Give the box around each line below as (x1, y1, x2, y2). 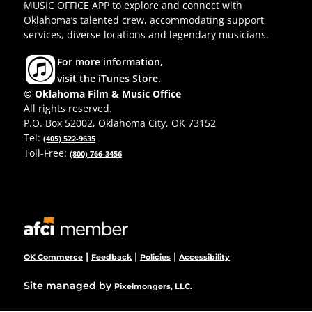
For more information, (57, 54, 163, 68)
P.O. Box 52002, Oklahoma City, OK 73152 (24, 116, 216, 130)
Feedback (91, 251, 132, 262)
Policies (140, 251, 171, 262)
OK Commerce (24, 251, 83, 262)
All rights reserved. (24, 101, 112, 115)
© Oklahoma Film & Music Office (24, 86, 181, 100)
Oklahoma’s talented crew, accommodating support (24, 13, 264, 26)
